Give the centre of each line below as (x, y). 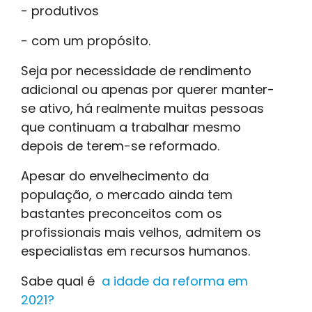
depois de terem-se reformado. (120, 146)
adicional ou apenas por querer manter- (148, 89)
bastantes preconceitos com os (122, 213)
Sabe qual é (60, 281)
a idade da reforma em (173, 281)
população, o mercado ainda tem (127, 194)
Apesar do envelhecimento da (115, 175)
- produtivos (60, 10)
